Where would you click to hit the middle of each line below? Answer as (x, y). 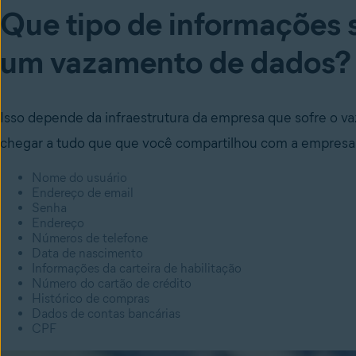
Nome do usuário (79, 178)
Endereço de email (83, 193)
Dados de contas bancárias (106, 313)
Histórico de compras (91, 298)
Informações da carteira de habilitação (137, 268)
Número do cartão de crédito (112, 283)
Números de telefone (90, 238)
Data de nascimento (87, 253)
